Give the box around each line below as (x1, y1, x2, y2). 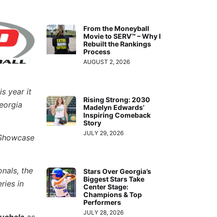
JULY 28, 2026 (83, 208, 124, 216)
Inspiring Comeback (83, 111, 151, 120)
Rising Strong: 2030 (83, 95, 151, 104)
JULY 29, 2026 (83, 129, 124, 137)
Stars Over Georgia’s (83, 167, 152, 175)
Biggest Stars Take (83, 174, 145, 183)
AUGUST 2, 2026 (83, 58, 130, 65)
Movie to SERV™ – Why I (83, 31, 161, 40)
